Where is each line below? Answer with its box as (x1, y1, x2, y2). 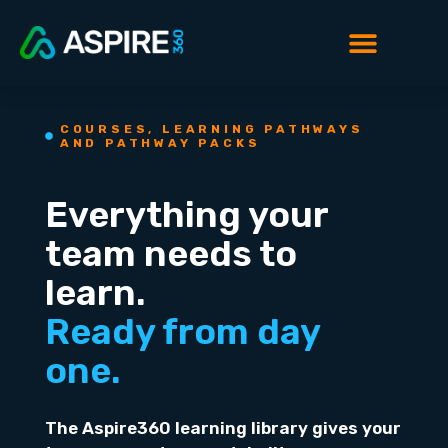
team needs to (44, 231, 297, 275)
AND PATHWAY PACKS (59, 135, 261, 150)
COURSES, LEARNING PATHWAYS (59, 121, 364, 136)
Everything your (44, 192, 328, 236)
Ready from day (44, 309, 320, 353)
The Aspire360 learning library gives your (44, 417, 401, 438)
